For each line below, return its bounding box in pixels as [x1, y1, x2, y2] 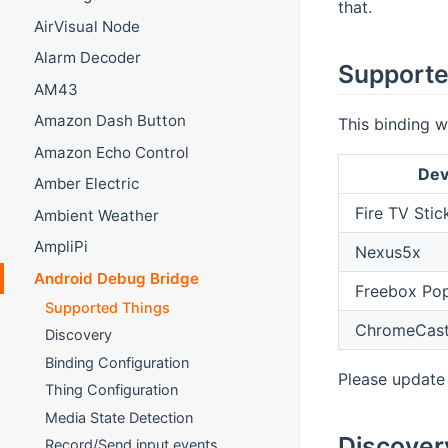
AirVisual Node [33, 16, 140, 36]
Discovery [45, 326, 113, 344]
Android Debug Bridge [33, 268, 199, 288]
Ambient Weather [33, 205, 159, 225]
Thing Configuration [45, 381, 179, 399]
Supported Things [45, 298, 171, 316]
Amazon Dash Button [33, 111, 186, 131]
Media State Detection [45, 408, 194, 426]
